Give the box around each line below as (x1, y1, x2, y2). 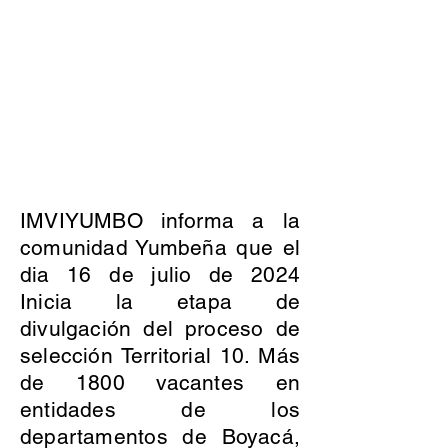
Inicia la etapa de (20, 289, 300, 314)
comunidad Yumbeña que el (20, 235, 300, 260)
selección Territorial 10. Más (20, 343, 300, 368)
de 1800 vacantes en (20, 370, 300, 395)
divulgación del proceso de (20, 316, 300, 341)
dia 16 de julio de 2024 (20, 262, 300, 287)
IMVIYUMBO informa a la (20, 208, 300, 233)
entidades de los (20, 397, 300, 422)
